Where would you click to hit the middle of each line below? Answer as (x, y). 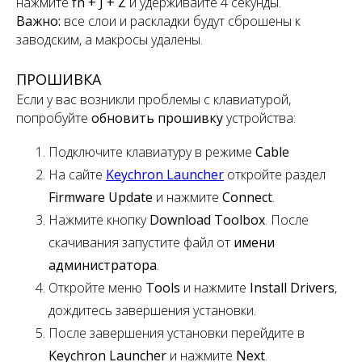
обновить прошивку (157, 118)
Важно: (40, 21)
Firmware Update (102, 197)
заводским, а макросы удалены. (109, 39)
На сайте (77, 174)
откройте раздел (275, 174)
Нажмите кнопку (99, 219)
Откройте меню (97, 287)
